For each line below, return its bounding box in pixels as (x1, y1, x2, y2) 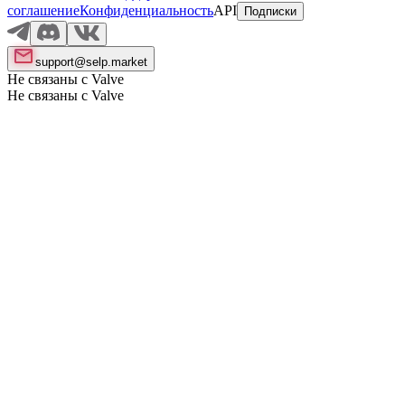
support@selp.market (35, 55, 147, 69)
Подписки (244, 5, 297, 18)
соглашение (7, 3, 80, 18)
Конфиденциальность (80, 3, 213, 18)
